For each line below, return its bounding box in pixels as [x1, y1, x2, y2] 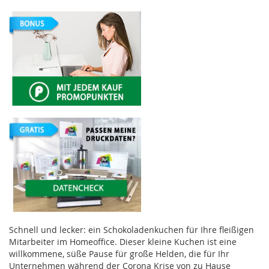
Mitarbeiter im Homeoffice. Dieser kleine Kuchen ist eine [9, 236, 237, 248]
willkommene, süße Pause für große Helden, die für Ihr [9, 248, 229, 260]
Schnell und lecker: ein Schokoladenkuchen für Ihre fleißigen [9, 224, 254, 236]
